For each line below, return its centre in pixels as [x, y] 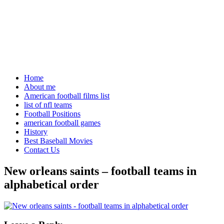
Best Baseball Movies [58, 140]
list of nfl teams [48, 104]
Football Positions [52, 113]
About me [40, 86]
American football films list [67, 95]
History [36, 131]
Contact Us [42, 149]
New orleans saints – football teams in [100, 171]
